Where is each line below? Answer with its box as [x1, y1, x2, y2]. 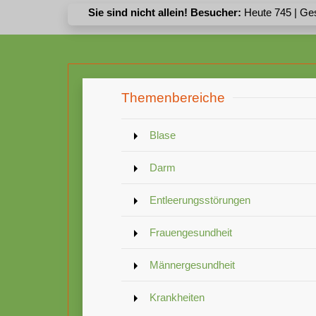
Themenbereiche [121, 90, 225, 105]
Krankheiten [150, 291, 205, 303]
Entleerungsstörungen [150, 193, 250, 206]
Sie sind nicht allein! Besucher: [87, 6, 244, 18]
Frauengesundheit [150, 226, 232, 238]
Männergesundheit [150, 258, 235, 271]
